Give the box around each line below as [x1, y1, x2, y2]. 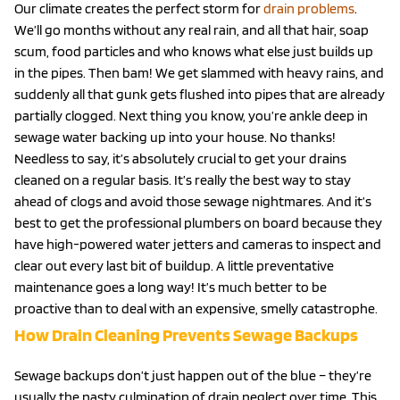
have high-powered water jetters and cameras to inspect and [14, 235, 381, 253]
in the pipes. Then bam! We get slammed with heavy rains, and [14, 63, 384, 81]
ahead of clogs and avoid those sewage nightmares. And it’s [14, 192, 371, 210]
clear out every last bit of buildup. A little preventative [14, 256, 334, 274]
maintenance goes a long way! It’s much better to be [14, 278, 327, 296]
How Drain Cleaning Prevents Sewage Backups [14, 323, 358, 346]
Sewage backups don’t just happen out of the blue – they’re [14, 366, 371, 384]
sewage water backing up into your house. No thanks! [14, 128, 336, 146]
